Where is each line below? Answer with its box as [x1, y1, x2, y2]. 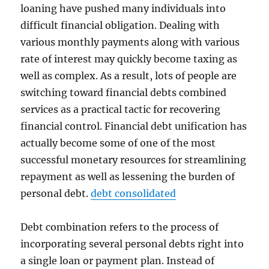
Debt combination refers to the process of [20, 221, 219, 233]
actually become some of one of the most [20, 137, 216, 149]
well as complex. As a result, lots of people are [20, 70, 237, 82]
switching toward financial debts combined [20, 86, 227, 98]
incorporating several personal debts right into [20, 238, 244, 250]
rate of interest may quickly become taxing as [20, 53, 238, 65]
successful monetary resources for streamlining [20, 154, 247, 166]
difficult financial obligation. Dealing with [20, 19, 220, 31]
